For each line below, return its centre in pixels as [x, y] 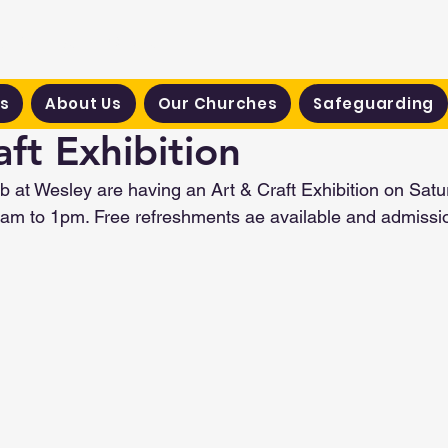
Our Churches [217, 103]
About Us [83, 103]
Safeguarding [374, 103]
